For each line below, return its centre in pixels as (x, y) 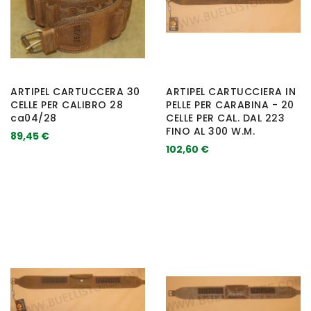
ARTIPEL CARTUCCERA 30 (75, 91)
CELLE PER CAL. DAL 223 (225, 118)
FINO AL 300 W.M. (210, 131)
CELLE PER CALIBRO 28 (67, 104)
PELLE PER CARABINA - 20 (230, 104)
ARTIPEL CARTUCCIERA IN (231, 91)
